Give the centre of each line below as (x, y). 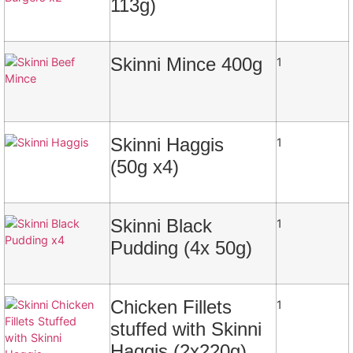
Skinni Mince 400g (186, 65)
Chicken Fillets (171, 307)
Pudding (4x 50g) (181, 248)
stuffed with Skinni (186, 329)
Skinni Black (161, 226)
